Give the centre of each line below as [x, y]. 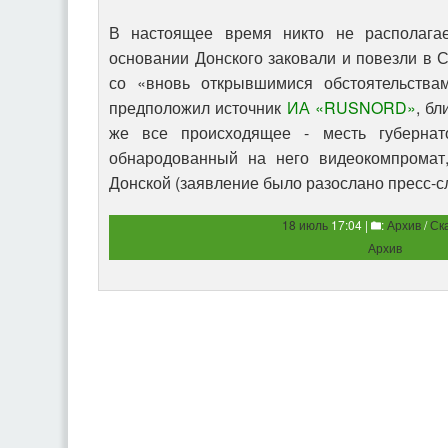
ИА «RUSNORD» [351, 108]
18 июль [305, 225]
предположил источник [198, 108]
